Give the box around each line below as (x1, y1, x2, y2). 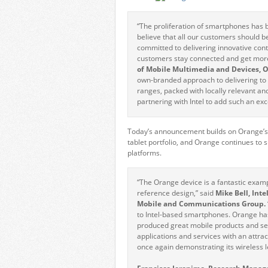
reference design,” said (137, 188, 215, 198)
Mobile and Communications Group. (137, 199, 266, 209)
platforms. (127, 148, 162, 158)
